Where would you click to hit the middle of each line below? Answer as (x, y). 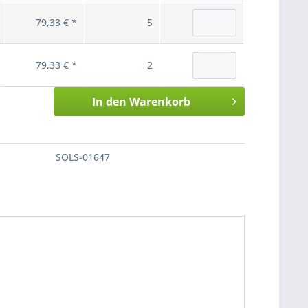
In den (109, 102)
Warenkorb (159, 102)
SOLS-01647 (83, 157)
